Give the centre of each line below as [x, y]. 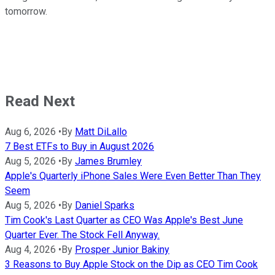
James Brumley [108, 161]
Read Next [40, 101]
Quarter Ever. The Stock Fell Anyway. [82, 234]
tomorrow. [26, 11]
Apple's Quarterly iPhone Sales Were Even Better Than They [133, 176]
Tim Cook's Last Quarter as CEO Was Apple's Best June [124, 220]
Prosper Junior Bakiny [122, 249]
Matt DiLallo [101, 131]
